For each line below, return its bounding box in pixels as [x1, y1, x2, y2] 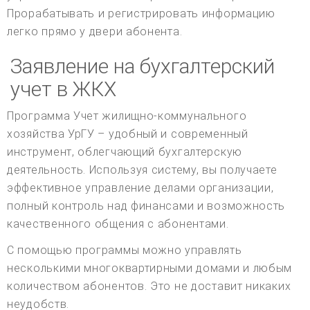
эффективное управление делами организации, [7, 181, 274, 194]
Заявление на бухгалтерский [10, 53, 275, 78]
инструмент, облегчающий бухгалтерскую [7, 145, 242, 158]
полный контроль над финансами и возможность [7, 199, 286, 212]
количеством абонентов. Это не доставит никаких [7, 279, 291, 293]
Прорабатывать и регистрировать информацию [7, 6, 275, 20]
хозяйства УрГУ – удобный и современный [7, 127, 248, 140]
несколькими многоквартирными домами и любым [7, 261, 293, 275]
